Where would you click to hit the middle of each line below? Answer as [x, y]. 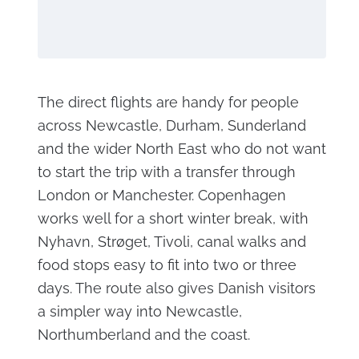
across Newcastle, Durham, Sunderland [171, 126]
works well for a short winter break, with [173, 219]
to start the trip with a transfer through [166, 172]
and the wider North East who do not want [182, 149]
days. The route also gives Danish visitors [176, 288]
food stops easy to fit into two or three [167, 265]
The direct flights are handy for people [168, 103]
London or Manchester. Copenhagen [161, 196]
